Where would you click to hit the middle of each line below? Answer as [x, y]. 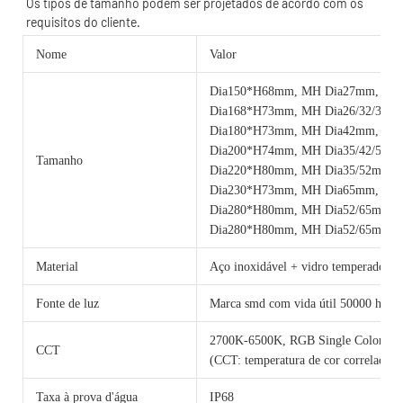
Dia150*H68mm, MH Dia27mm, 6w [305, 91]
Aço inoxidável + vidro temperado [297, 266]
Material [57, 266]
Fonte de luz [67, 303]
